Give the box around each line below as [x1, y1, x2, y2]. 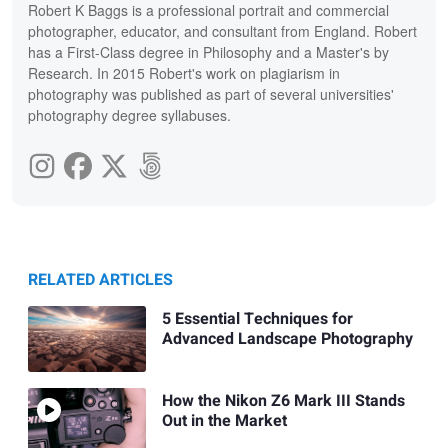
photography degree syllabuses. [28, 104, 231, 125]
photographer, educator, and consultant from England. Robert [28, 20, 417, 41]
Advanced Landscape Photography [161, 326, 413, 351]
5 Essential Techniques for [161, 306, 353, 331]
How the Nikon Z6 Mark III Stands [161, 389, 405, 414]
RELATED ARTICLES [28, 267, 173, 292]
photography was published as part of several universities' [28, 83, 394, 104]
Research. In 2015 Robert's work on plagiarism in [28, 62, 340, 83]
